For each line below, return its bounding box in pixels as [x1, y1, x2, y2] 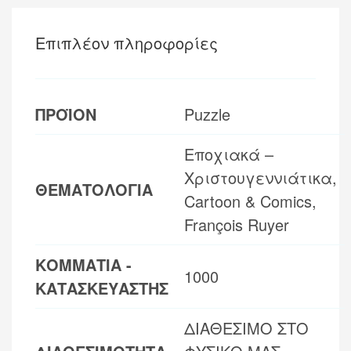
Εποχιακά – [184, 142, 273, 165]
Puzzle [184, 102, 230, 125]
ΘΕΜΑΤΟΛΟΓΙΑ [35, 177, 153, 201]
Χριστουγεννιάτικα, [184, 165, 337, 189]
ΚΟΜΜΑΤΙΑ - [35, 252, 132, 276]
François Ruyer [184, 212, 289, 236]
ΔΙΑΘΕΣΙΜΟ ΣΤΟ [184, 316, 309, 339]
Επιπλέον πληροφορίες [35, 31, 218, 54]
